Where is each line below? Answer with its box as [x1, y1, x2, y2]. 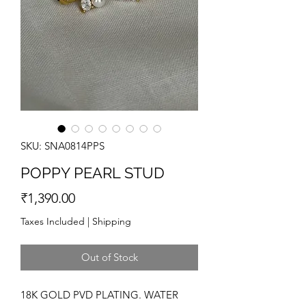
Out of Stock [81, 250, 138, 264]
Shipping [92, 214, 131, 227]
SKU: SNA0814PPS [20, 139, 105, 152]
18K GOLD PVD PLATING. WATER [20, 288, 178, 301]
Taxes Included [20, 214, 85, 227]
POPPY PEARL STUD [20, 163, 165, 182]
